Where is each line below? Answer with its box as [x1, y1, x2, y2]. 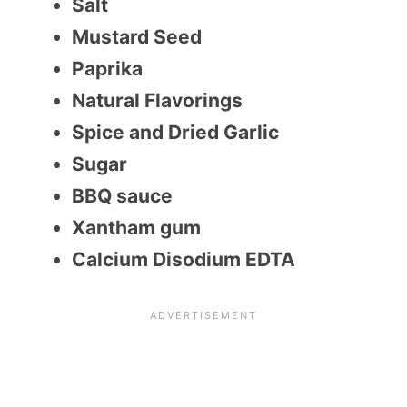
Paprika [72, 57, 143, 81]
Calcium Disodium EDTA [72, 248, 295, 272]
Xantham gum [72, 216, 201, 240]
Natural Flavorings [72, 89, 243, 113]
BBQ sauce [72, 184, 173, 208]
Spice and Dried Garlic [72, 121, 279, 144]
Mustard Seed [72, 25, 202, 49]
